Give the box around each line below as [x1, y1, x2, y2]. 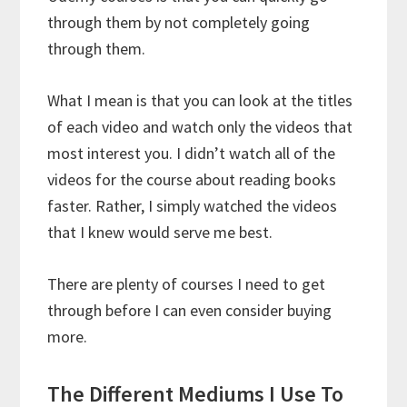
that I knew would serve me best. [47, 222, 273, 243]
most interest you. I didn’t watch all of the [47, 143, 336, 164]
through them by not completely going [47, 12, 311, 34]
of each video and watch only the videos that [47, 116, 353, 138]
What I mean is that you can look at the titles [47, 90, 353, 112]
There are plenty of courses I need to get [47, 273, 326, 295]
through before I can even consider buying [47, 300, 333, 322]
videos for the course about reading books [47, 169, 337, 191]
